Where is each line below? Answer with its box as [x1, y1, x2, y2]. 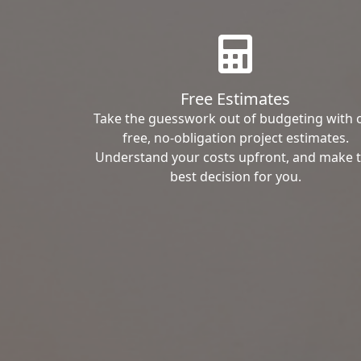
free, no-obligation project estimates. [122, 128, 349, 147]
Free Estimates [180, 87, 290, 110]
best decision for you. [169, 167, 301, 185]
